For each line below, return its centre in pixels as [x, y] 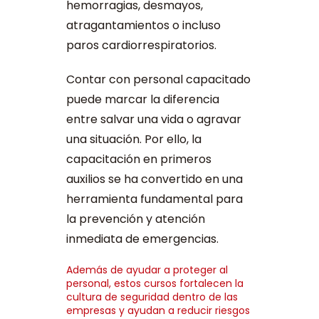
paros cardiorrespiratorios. [141, 46]
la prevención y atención [135, 219]
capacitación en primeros [138, 159]
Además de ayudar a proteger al [147, 270]
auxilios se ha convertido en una [154, 179]
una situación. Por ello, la [134, 140]
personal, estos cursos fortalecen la [155, 284]
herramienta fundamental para [154, 199]
